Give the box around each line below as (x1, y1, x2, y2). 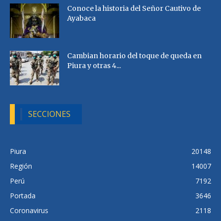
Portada (10, 191, 36, 201)
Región (10, 161, 32, 171)
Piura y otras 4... (67, 61, 121, 71)
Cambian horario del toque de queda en (67, 51, 202, 61)
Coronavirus (10, 206, 48, 216)
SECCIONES (28, 109, 71, 120)
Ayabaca (67, 14, 96, 23)
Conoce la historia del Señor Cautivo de (67, 4, 201, 13)
